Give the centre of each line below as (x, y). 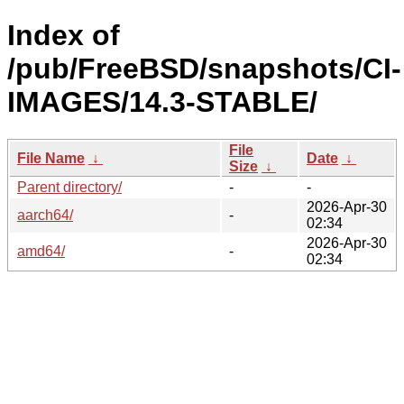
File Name (51, 158)
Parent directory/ (69, 187)
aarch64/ (45, 215)
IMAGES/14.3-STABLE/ (162, 102)
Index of (64, 36)
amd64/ (41, 251)
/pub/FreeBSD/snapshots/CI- (204, 69)
